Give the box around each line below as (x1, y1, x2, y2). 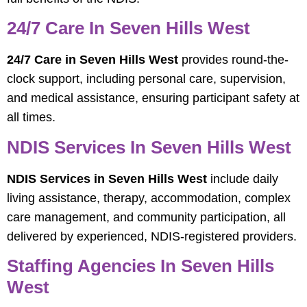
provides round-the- (178, 53, 288, 67)
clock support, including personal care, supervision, (7, 72, 286, 86)
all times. (7, 110, 56, 125)
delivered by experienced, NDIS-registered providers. (7, 229, 297, 243)
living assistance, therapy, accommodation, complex (7, 191, 291, 205)
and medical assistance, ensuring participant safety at (7, 91, 299, 106)
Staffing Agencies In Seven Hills (7, 255, 274, 276)
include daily (207, 171, 278, 186)
